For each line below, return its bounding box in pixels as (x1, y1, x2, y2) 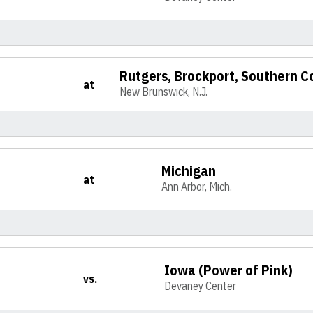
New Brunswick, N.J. (119, 85, 208, 99)
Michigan (161, 161, 217, 180)
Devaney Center (164, 279, 237, 293)
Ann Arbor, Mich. (161, 180, 233, 194)
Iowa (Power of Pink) (164, 261, 293, 279)
